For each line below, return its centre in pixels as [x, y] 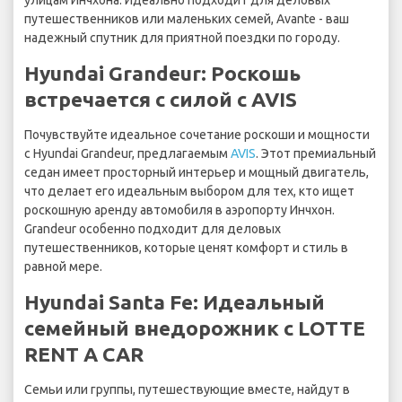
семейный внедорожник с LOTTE [195, 328]
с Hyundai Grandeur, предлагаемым [127, 154]
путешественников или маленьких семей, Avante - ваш [187, 19]
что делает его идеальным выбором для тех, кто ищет [189, 192]
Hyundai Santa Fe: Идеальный [175, 302]
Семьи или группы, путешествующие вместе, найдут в [187, 390]
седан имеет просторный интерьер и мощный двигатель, [197, 173]
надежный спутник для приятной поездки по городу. [182, 38]
